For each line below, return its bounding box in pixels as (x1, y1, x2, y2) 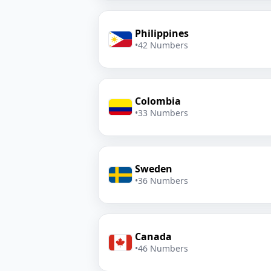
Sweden (135, 162, 172, 175)
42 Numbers (138, 39, 188, 51)
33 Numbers (138, 107, 188, 119)
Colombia (135, 94, 181, 108)
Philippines (135, 27, 189, 40)
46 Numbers (138, 243, 188, 254)
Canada (135, 230, 172, 243)
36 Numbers (138, 175, 188, 186)
